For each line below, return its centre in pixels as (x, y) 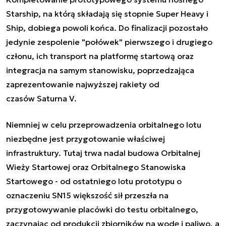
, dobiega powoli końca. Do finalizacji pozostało (116, 27)
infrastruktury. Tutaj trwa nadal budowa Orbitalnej (103, 153)
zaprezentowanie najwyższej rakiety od (83, 84)
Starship (22, 13)
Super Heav (178, 13)
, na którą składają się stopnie (97, 13)
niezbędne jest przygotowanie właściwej (86, 138)
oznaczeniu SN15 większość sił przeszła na (87, 195)
